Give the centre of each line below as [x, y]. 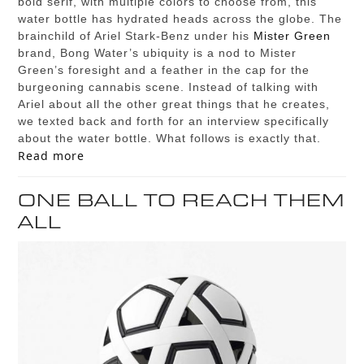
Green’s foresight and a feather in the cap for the [164, 70]
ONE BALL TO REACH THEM [182, 200]
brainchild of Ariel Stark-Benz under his [136, 36]
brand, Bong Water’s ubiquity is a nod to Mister [158, 53]
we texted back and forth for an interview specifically [174, 121]
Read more [52, 156]
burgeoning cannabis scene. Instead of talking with [169, 87]
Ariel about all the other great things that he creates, [174, 104]
